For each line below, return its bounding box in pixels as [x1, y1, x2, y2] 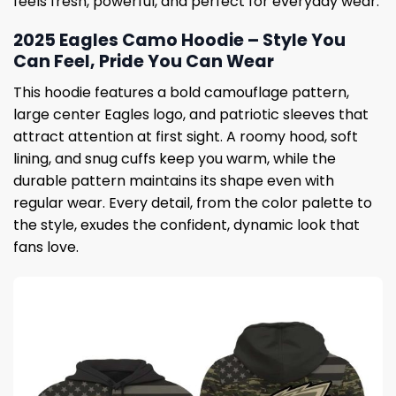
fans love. [13, 236, 79, 257]
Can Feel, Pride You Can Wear [13, 49, 274, 74]
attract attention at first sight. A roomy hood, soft [13, 126, 358, 147]
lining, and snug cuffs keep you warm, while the [13, 148, 336, 169]
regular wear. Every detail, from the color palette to [13, 192, 372, 213]
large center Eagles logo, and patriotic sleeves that [13, 103, 369, 125]
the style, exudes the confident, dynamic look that [13, 214, 360, 235]
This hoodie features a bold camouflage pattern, [13, 81, 349, 103]
